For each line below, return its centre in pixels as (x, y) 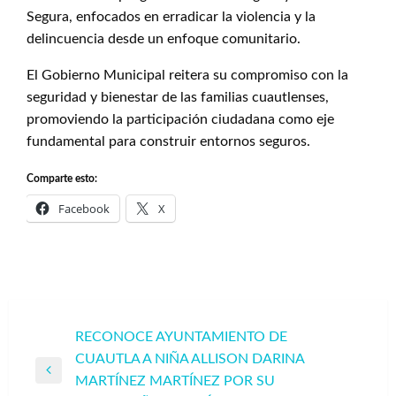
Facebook (84, 209)
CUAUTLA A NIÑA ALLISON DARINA (190, 359)
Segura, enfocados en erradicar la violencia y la (171, 17)
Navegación (80, 338)
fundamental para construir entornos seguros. (168, 141)
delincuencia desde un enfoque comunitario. (164, 39)
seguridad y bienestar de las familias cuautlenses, (178, 97)
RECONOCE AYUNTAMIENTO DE (181, 337)
